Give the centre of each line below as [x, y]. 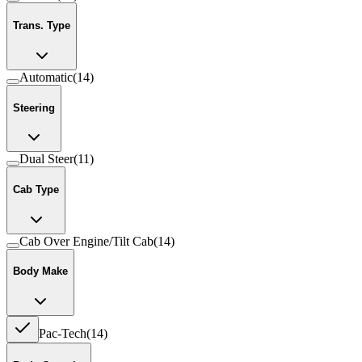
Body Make [40, 271]
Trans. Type [42, 26]
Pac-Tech [63, 334]
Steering [34, 107]
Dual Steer [46, 159]
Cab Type [36, 189]
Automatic [46, 77]
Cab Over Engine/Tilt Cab [86, 241]
